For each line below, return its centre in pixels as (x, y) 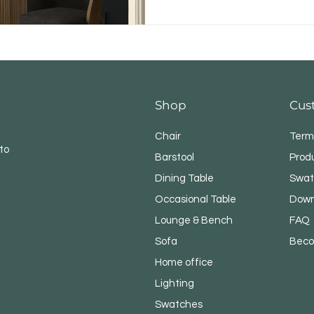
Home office (184, 262)
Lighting (175, 284)
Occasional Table (196, 199)
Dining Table (185, 178)
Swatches (179, 305)
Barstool (175, 157)
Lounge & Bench (194, 220)
